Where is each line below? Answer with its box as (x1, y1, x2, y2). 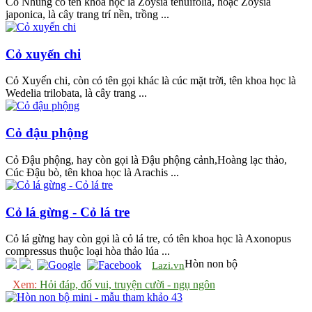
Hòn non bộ (185, 258, 237, 270)
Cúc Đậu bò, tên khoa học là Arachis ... (6, 166, 179, 178)
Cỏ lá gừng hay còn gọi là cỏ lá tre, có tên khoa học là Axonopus (6, 233, 291, 245)
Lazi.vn (152, 260, 185, 272)
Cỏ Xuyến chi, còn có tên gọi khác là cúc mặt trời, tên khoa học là (6, 75, 296, 87)
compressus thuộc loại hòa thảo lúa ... (6, 245, 170, 258)
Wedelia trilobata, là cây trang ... (6, 87, 147, 100)
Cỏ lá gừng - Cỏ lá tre (6, 204, 130, 219)
